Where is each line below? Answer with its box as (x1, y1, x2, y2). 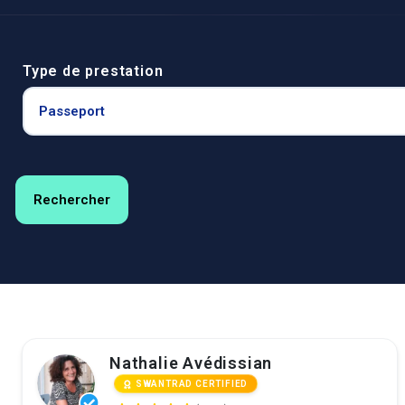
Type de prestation (23, 62, 164, 80)
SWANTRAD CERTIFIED (135, 379, 249, 390)
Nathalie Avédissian (109, 353, 273, 372)
